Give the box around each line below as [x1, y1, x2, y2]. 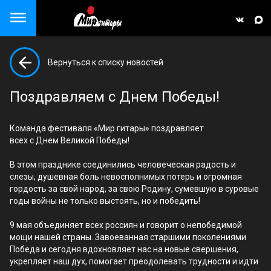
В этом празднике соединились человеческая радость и [10, 160, 236, 169]
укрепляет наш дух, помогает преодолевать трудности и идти [10, 256, 258, 266]
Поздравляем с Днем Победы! [10, 88, 220, 105]
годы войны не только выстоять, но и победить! [10, 196, 200, 206]
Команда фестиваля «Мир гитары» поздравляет [10, 123, 204, 133]
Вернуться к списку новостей [48, 57, 163, 67]
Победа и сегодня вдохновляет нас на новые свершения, [10, 244, 238, 254]
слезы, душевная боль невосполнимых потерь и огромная [10, 172, 242, 181]
